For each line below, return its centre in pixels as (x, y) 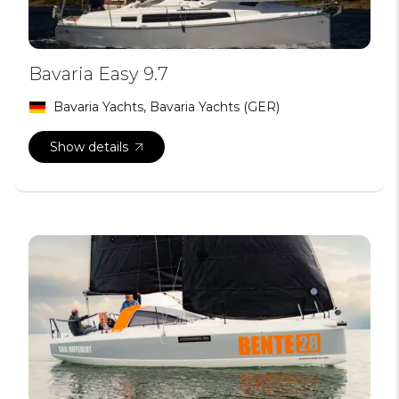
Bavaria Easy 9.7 (98, 74)
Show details (89, 147)
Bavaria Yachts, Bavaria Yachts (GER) (167, 107)
